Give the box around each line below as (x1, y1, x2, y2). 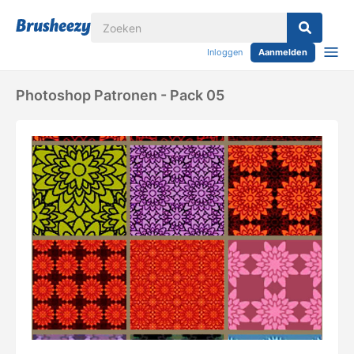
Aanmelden (258, 47, 307, 58)
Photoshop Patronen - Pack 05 (16, 87, 224, 104)
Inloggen (207, 47, 243, 58)
